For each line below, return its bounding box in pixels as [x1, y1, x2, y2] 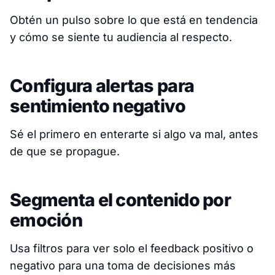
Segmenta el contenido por [10, 188, 231, 211]
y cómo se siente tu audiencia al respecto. [10, 30, 232, 44]
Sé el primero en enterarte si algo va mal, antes [10, 127, 258, 141]
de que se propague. [10, 144, 120, 158]
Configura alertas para [10, 74, 195, 96]
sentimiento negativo [10, 95, 186, 117]
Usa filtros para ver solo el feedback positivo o [10, 241, 254, 255]
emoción [10, 209, 82, 231]
